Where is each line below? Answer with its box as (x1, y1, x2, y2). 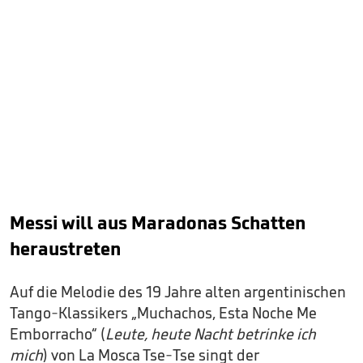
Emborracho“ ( (10, 324, 105, 344)
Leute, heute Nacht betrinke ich (105, 324, 316, 344)
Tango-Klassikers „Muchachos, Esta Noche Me (10, 303, 317, 322)
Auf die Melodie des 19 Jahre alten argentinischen (10, 282, 346, 301)
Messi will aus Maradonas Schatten (10, 211, 305, 234)
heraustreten (10, 237, 121, 260)
